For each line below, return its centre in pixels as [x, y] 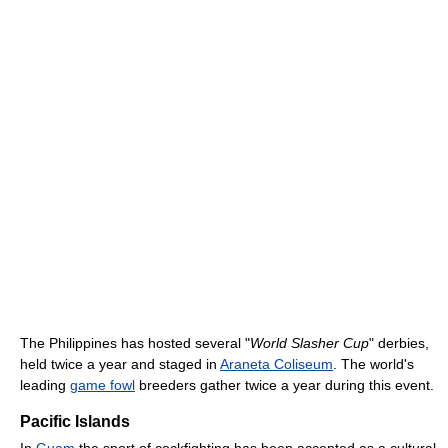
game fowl [102, 384]
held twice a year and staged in [120, 363]
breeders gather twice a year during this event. [284, 384]
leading [45, 384]
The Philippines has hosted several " [135, 342]
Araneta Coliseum [276, 363]
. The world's [373, 363]
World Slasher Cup [309, 342]
